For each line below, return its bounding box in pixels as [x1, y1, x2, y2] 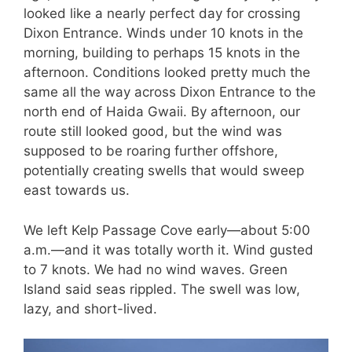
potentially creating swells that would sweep [24, 163, 304, 179]
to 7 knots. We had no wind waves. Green [24, 261, 288, 277]
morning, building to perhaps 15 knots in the [24, 45, 300, 61]
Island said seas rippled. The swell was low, [24, 280, 300, 297]
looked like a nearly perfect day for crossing [24, 5, 300, 22]
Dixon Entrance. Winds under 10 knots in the [24, 25, 303, 42]
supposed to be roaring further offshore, [24, 143, 278, 159]
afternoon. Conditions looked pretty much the [24, 64, 310, 81]
